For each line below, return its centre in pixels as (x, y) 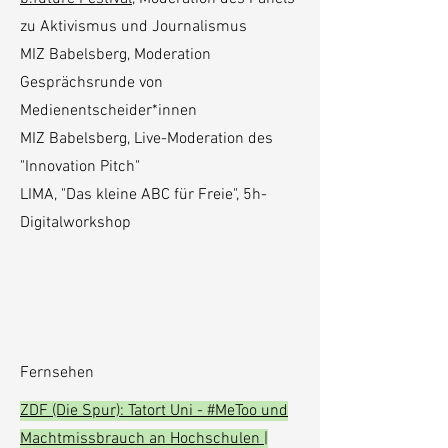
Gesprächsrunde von (91, 83)
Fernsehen (57, 373)
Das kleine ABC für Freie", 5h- (166, 195)
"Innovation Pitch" (80, 167)
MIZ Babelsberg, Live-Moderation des (146, 139)
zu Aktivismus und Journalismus (133, 27)
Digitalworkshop (75, 223)
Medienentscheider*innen (108, 111)
